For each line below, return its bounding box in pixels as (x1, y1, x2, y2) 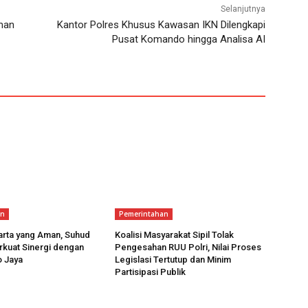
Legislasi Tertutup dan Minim (115, 254, 232, 265)
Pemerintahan (119, 209, 169, 219)
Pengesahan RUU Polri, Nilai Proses (115, 242, 262, 253)
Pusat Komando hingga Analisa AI (111, 33, 265, 46)
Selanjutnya (220, 4, 265, 14)
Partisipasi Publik (115, 267, 186, 278)
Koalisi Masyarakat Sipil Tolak (115, 230, 234, 241)
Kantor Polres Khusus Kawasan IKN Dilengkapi (56, 19, 265, 32)
